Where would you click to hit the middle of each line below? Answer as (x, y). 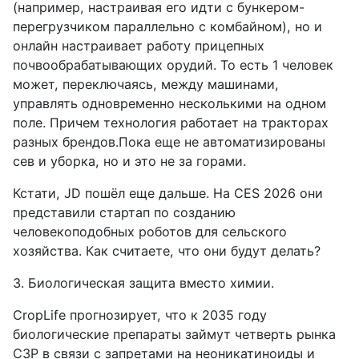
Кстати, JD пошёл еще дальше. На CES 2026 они (168, 194)
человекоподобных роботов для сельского (150, 232)
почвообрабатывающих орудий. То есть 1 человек (173, 65)
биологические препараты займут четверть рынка (174, 335)
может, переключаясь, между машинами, (146, 85)
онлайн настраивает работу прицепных (139, 46)
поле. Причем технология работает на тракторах (171, 123)
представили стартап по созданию (124, 213)
